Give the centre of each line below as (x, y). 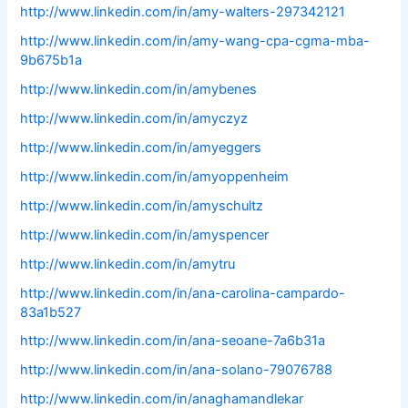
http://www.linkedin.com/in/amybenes (139, 89)
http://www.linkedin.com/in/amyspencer (145, 235)
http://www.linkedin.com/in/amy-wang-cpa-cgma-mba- (195, 41)
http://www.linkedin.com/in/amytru (128, 264)
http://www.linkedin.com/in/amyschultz (142, 205)
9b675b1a (51, 61)
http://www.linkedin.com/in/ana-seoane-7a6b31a (173, 341)
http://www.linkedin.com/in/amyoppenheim (155, 176)
